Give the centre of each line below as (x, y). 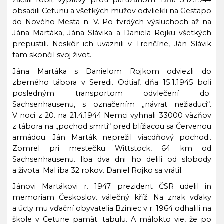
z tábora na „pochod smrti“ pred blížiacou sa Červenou (112, 126)
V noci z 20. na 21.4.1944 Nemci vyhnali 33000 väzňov (112, 115)
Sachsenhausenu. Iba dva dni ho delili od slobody (112, 159)
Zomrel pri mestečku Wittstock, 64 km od (112, 148)
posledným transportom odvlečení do (111, 93)
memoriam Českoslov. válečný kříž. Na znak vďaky (112, 197)
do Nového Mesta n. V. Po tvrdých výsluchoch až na (112, 22)
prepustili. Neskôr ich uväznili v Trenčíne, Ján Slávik (112, 44)
